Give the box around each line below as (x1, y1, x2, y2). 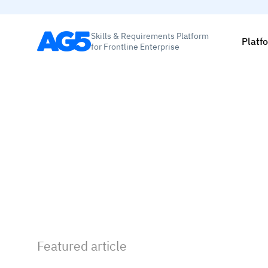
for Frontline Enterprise (91, 41, 179, 52)
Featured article (37, 237, 127, 254)
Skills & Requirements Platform (91, 30, 209, 41)
